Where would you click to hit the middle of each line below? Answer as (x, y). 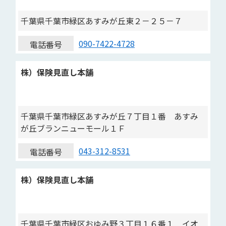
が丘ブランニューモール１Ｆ (73, 128)
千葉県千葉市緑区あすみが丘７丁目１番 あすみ (109, 116)
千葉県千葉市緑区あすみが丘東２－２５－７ (101, 21)
